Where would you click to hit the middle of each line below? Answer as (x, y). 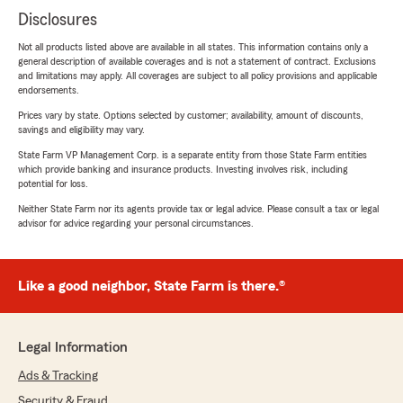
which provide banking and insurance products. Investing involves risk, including (183, 170)
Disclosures (58, 20)
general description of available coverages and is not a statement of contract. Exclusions (197, 62)
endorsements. (49, 90)
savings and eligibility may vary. (81, 130)
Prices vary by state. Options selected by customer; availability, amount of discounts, (191, 116)
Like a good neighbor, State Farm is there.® (152, 287)
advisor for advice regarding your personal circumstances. (136, 224)
